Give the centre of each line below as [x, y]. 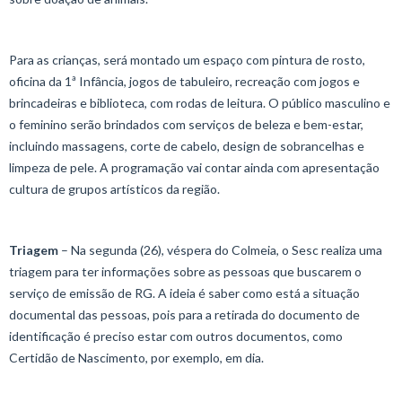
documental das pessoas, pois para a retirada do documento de [184, 314]
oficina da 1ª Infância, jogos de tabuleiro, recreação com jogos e [184, 81]
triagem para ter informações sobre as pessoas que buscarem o [185, 271]
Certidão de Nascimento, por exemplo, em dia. [136, 357]
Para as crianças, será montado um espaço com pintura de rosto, [187, 59]
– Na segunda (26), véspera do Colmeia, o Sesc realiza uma [220, 249]
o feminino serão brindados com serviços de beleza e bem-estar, [186, 124]
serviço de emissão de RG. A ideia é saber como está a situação [184, 293]
